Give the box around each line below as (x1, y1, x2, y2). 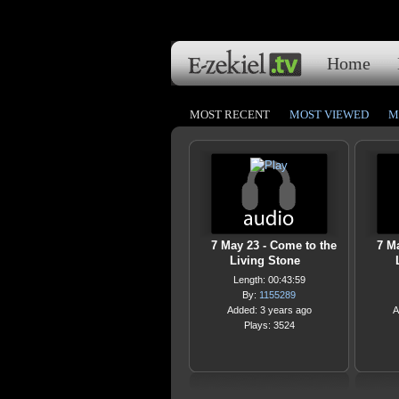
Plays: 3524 (243, 320, 295, 330)
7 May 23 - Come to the (210, 239, 337, 252)
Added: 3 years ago (226, 305, 312, 315)
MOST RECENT (190, 108, 270, 121)
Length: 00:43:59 (232, 274, 305, 285)
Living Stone (229, 254, 300, 267)
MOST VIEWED (289, 108, 369, 121)
